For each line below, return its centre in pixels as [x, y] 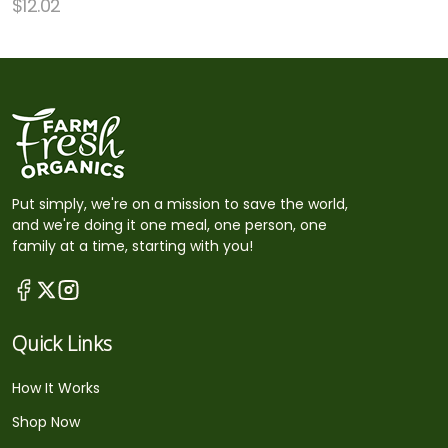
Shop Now [46, 421]
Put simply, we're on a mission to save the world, [180, 204]
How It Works [56, 387]
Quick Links [62, 343]
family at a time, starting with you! [132, 246]
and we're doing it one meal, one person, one [169, 225]
